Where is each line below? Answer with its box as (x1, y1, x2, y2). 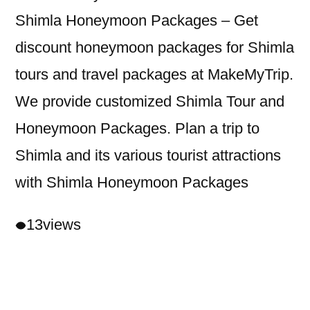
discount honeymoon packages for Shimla (15, 39, 294, 57)
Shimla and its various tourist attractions (15, 147, 281, 165)
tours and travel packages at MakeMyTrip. (15, 66, 293, 84)
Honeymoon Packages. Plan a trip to (15, 120, 259, 138)
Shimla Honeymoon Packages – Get (15, 12, 258, 30)
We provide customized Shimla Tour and (15, 93, 284, 111)
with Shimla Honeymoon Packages (15, 174, 248, 192)
